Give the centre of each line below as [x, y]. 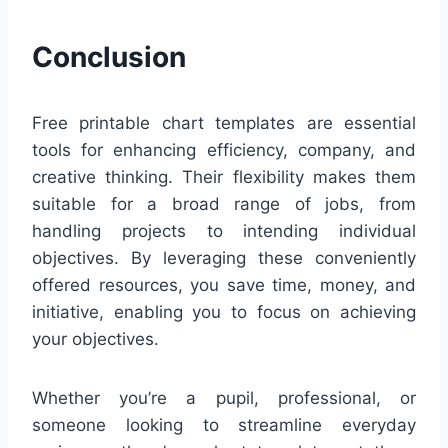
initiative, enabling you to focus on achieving [224, 311]
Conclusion [109, 56]
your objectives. [95, 338]
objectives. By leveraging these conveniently [224, 257]
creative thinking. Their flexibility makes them [224, 176]
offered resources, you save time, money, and [224, 284]
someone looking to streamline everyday [224, 424]
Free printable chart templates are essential [224, 122]
